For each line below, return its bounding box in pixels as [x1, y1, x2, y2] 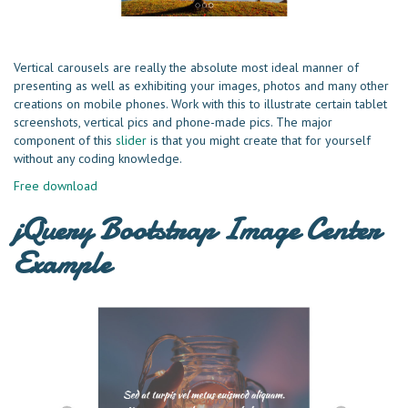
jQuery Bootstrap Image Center [14, 209, 380, 251]
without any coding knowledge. [14, 150, 182, 168]
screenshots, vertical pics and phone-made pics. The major [14, 114, 332, 131]
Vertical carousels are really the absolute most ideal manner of [14, 59, 359, 76]
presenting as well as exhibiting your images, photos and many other [14, 77, 389, 95]
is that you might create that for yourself [147, 132, 371, 149]
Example [14, 242, 110, 285]
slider [116, 132, 147, 149]
